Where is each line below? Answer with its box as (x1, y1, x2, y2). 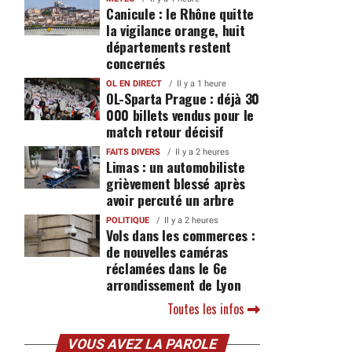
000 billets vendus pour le (105, 104, 254, 125)
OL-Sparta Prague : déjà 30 (105, 88, 259, 108)
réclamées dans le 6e (105, 258, 227, 278)
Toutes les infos (167, 299, 247, 318)
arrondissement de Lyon (105, 274, 241, 295)
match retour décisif (105, 121, 224, 141)
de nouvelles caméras (105, 241, 228, 262)
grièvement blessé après (105, 173, 245, 193)
